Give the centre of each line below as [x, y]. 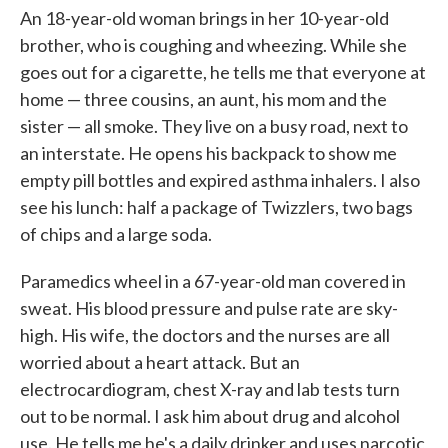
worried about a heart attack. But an [160, 362]
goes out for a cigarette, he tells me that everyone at [223, 72]
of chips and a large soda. [116, 234]
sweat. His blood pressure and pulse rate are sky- [209, 308]
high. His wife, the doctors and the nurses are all [205, 335]
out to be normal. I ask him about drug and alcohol [210, 416]
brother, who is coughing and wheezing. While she [213, 45]
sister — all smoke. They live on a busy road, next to [214, 126]
